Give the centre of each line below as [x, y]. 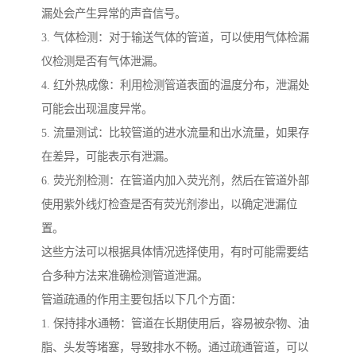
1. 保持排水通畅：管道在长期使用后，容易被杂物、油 [175, 323]
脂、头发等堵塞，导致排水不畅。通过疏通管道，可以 [175, 347]
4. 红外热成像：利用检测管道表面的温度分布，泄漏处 [175, 85]
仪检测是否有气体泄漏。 [103, 61]
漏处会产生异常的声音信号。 [114, 13]
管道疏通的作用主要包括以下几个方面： [141, 299]
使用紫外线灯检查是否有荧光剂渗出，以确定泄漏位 [169, 204]
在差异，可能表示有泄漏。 [108, 156]
